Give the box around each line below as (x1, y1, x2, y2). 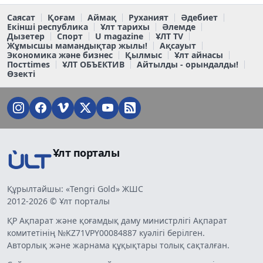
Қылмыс (125, 49, 162, 60)
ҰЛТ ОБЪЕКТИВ (62, 58, 124, 70)
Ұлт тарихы (100, 21, 150, 32)
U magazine (95, 30, 143, 42)
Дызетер (7, 30, 45, 42)
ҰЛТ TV (156, 30, 183, 42)
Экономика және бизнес (7, 49, 113, 60)
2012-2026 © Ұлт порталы (7, 195, 110, 207)
